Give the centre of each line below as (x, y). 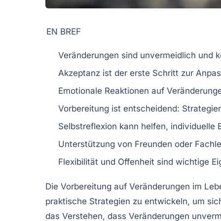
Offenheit (136, 162)
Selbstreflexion (88, 126)
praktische (66, 201)
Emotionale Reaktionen (104, 91)
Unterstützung (87, 144)
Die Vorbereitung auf (87, 186)
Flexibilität (78, 162)
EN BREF (64, 31)
